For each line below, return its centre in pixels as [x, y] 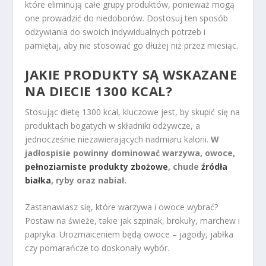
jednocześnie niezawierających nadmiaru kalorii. [118, 139]
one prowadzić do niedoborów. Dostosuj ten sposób [127, 18]
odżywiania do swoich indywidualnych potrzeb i [115, 32]
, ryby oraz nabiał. [89, 180]
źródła [215, 166]
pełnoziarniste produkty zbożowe [97, 166]
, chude [185, 166]
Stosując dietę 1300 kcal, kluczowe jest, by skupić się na [133, 112]
